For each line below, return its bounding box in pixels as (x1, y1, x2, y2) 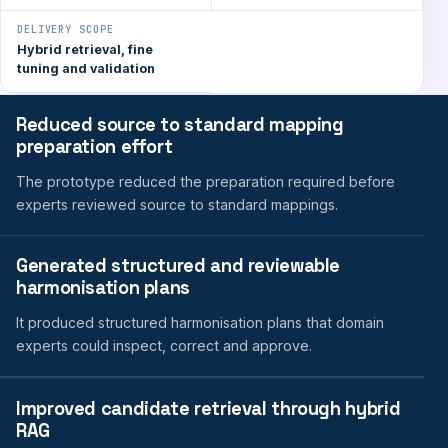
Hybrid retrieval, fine (17, 42, 153, 58)
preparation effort (16, 134, 173, 158)
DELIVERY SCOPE (17, 23, 114, 37)
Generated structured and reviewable (16, 254, 341, 278)
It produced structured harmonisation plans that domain (16, 314, 384, 332)
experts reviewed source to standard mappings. (16, 195, 338, 213)
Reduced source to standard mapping (16, 112, 344, 136)
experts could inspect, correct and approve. (16, 337, 312, 355)
